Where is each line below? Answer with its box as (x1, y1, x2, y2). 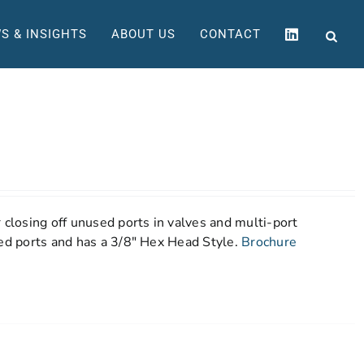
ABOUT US (111, 26, 175, 41)
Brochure (241, 233, 297, 251)
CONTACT (200, 26, 261, 41)
